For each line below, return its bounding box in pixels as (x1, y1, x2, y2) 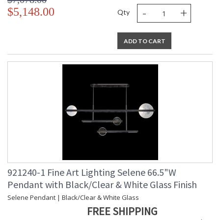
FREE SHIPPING (87, 204, 157, 219)
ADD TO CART (123, 37, 165, 45)
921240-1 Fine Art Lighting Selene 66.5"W (7, 166, 176, 179)
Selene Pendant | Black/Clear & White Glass (7, 193, 139, 202)
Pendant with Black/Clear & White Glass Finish (7, 178, 197, 191)
